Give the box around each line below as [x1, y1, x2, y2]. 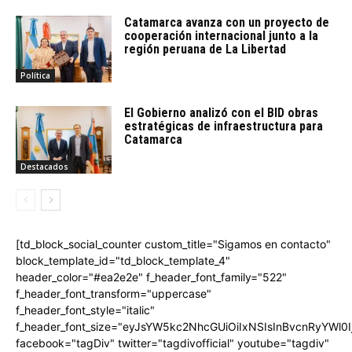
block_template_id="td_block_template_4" [16, 253, 230, 267]
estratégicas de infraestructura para [124, 119, 324, 134]
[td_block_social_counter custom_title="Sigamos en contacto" [16, 236, 331, 251]
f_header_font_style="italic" [16, 302, 155, 317]
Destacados [20, 160, 68, 172]
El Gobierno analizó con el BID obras [124, 105, 319, 121]
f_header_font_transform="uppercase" [16, 286, 211, 300]
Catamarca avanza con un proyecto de [124, 14, 330, 30]
